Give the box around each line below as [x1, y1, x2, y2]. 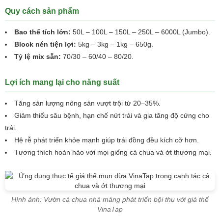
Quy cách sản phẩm [5, 7, 79, 15]
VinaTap [97, 205, 123, 213]
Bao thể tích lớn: [14, 28, 71, 36]
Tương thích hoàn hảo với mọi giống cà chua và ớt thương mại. [14, 148, 212, 156]
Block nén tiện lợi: [14, 40, 76, 48]
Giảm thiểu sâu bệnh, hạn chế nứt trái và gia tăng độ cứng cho [14, 111, 209, 119]
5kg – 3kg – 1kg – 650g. [76, 40, 153, 48]
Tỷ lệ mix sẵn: [14, 53, 61, 60]
